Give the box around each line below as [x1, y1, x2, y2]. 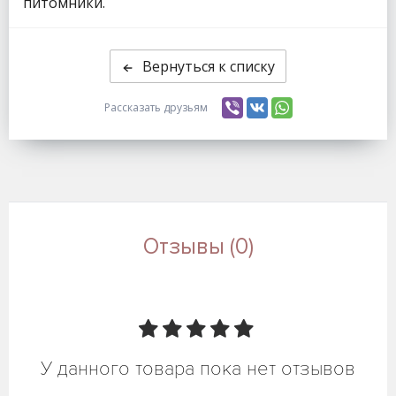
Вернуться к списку [142, 56, 275, 76]
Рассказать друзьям [103, 99, 208, 115]
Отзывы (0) [142, 232, 254, 260]
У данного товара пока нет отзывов [41, 356, 355, 381]
